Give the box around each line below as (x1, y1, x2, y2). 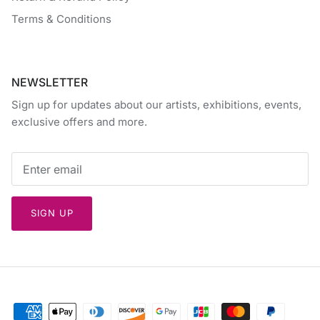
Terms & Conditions (11, 12, 111, 26)
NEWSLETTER (11, 75, 88, 89)
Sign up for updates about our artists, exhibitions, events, (11, 97, 301, 111)
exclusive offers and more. (11, 114, 147, 129)
